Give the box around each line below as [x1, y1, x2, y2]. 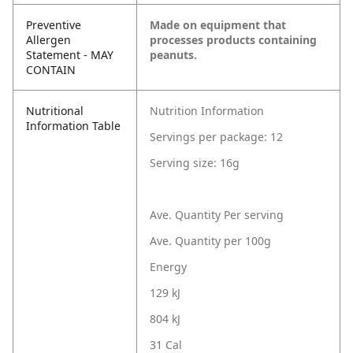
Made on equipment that [150, 17, 286, 33]
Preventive [26, 17, 81, 33]
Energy [150, 259, 187, 275]
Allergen [26, 32, 71, 48]
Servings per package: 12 [150, 129, 283, 145]
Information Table [26, 118, 121, 134]
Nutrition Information [150, 103, 264, 119]
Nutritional [26, 103, 84, 119]
